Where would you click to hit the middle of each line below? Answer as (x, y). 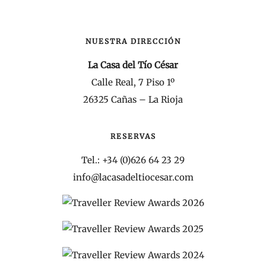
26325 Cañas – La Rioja (133, 100)
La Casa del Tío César (133, 65)
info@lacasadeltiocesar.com (133, 177)
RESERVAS (133, 136)
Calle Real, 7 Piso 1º (133, 83)
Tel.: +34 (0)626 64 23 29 (133, 160)
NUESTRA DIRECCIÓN (133, 41)
